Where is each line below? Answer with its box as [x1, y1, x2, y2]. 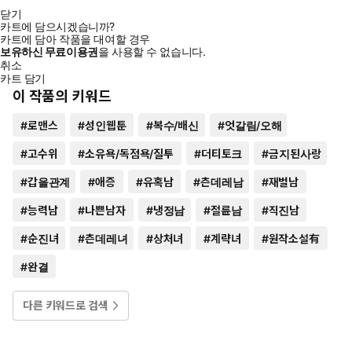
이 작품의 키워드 [13, 87, 112, 104]
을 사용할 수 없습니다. [97, 44, 206, 58]
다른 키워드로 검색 [23, 298, 108, 312]
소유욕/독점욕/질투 [85, 146, 174, 160]
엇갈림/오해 [224, 118, 280, 132]
